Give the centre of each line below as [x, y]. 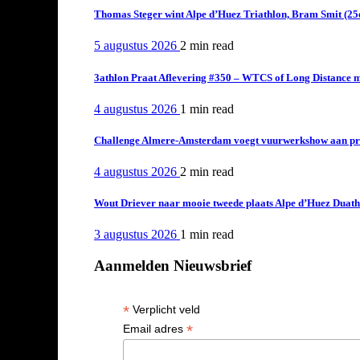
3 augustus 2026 [137, 235]
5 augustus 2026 [137, 46]
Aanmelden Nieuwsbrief [173, 266]
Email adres [155, 328]
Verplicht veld [165, 309]
